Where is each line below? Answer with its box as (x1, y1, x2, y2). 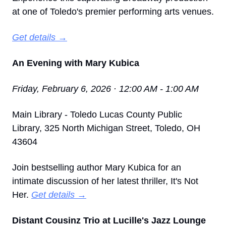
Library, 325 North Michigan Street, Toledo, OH (12, 123, 200, 133)
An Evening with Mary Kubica (12, 58, 139, 68)
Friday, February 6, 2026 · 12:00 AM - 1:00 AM (12, 83, 199, 94)
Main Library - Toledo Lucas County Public (12, 109, 182, 120)
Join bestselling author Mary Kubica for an (12, 162, 181, 173)
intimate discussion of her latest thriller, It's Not (12, 176, 198, 186)
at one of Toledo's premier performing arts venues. (12, 6, 214, 17)
